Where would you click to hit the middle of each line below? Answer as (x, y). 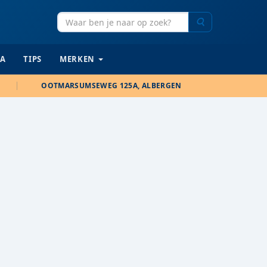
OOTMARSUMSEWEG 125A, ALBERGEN (111, 86)
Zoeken (218, 21)
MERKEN (77, 59)
